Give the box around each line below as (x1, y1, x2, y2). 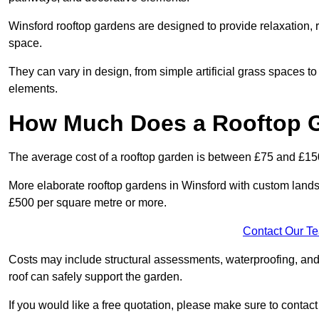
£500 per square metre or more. (9, 197, 169, 209)
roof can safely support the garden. (9, 271, 182, 283)
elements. (9, 83, 58, 95)
